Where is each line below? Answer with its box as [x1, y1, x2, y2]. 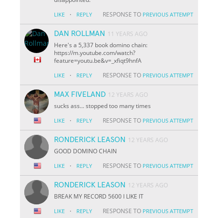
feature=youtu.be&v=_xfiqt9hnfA [54, 56, 142, 65]
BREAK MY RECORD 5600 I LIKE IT [54, 192, 144, 200]
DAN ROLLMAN [54, 29, 106, 37]
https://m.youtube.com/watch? [54, 48, 136, 57]
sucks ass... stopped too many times [54, 101, 151, 110]
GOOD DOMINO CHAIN [54, 146, 117, 155]
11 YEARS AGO [108, 29, 148, 38]
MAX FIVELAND [54, 90, 106, 98]
